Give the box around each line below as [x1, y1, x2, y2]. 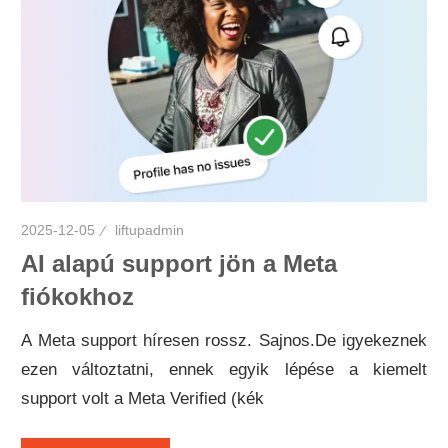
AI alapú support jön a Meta [21, 249, 338, 277]
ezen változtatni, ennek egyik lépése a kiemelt [21, 359, 427, 379]
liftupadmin [115, 221, 185, 238]
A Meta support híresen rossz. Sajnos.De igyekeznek [21, 330, 427, 350]
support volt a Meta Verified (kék [21, 388, 265, 408]
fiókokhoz [21, 282, 135, 310]
